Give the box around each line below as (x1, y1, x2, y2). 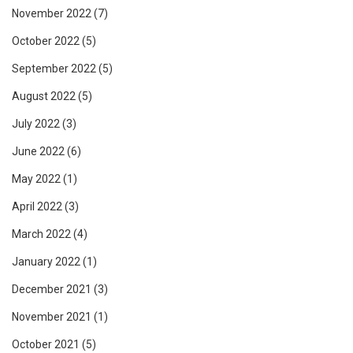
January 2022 (12, 255, 80, 269)
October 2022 (12, 35, 80, 48)
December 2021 (12, 283, 91, 296)
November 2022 (12, 7, 91, 20)
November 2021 (12, 310, 91, 324)
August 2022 (12, 90, 76, 103)
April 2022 (12, 200, 62, 214)
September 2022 (12, 62, 96, 76)
